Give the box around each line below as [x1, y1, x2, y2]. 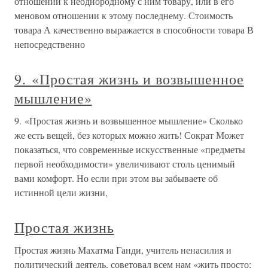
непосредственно [14, 38, 85, 50]
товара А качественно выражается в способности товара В [14, 23, 254, 36]
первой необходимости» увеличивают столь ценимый [14, 157, 235, 170]
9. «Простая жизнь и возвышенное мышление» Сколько [14, 114, 243, 127]
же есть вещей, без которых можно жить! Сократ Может [14, 129, 244, 141]
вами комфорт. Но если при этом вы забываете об [14, 172, 218, 184]
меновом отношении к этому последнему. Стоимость [14, 9, 233, 22]
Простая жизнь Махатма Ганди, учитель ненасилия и [14, 243, 232, 256]
